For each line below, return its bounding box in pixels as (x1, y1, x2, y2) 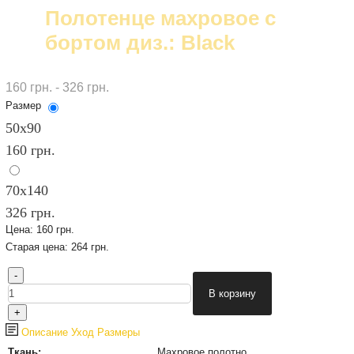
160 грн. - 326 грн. (5, 81, 109, 94)
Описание (17, 326, 68, 338)
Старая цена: (5, 241, 71, 253)
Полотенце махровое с (44, 6, 276, 30)
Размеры (96, 326, 140, 338)
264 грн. (70, 241, 109, 253)
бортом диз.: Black (44, 31, 235, 55)
